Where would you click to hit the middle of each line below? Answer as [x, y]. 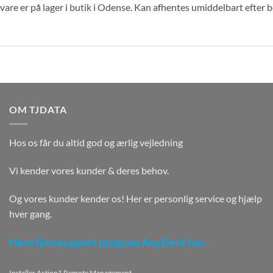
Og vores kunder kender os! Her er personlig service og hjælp [136, 199]
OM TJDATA [38, 109]
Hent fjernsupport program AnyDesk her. [108, 242]
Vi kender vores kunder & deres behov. [89, 171]
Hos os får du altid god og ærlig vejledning [96, 143]
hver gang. [30, 214]
